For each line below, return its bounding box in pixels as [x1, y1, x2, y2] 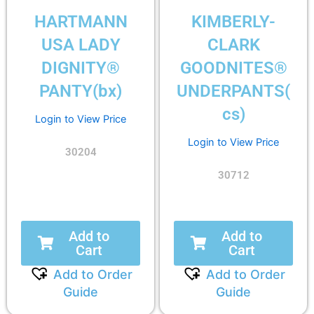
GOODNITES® [179, 57, 287, 78]
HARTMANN [34, 11, 128, 32]
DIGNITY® [41, 57, 120, 78]
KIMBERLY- [191, 11, 275, 32]
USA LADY [41, 34, 121, 55]
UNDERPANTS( [177, 81, 290, 101]
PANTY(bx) [39, 81, 122, 101]
